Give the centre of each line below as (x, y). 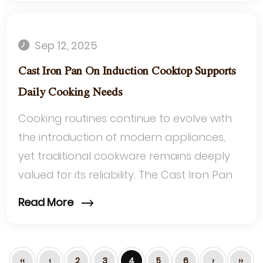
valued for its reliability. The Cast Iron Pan (126, 175)
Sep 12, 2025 (65, 46)
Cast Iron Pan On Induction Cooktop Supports (127, 72)
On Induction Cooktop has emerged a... (121, 194)
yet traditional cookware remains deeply (124, 156)
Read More (47, 202)
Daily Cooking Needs (71, 93)
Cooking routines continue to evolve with (125, 119)
